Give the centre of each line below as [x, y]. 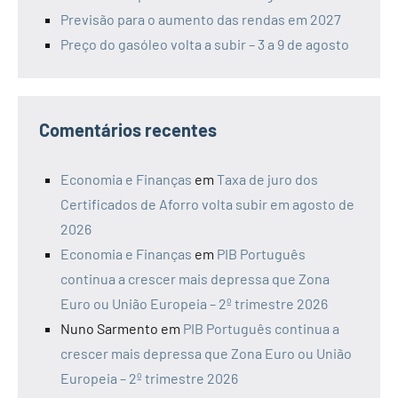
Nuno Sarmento [109, 329]
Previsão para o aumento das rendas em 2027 [201, 20]
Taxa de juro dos [267, 179]
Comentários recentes [128, 130]
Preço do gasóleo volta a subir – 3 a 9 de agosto [205, 44]
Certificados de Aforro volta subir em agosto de [207, 204]
